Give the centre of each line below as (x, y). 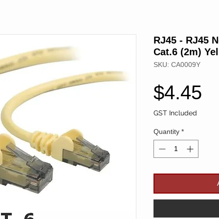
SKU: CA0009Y (177, 65)
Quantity (166, 132)
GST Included (175, 113)
